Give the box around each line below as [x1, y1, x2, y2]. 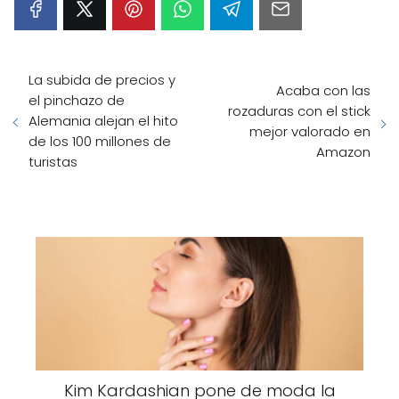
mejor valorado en [249, 121, 370, 141]
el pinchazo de [28, 91, 125, 110]
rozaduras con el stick [228, 101, 370, 120]
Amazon [316, 142, 370, 161]
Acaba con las [276, 80, 370, 100]
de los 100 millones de [28, 132, 171, 151]
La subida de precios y [28, 70, 175, 89]
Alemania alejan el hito [28, 111, 178, 130]
